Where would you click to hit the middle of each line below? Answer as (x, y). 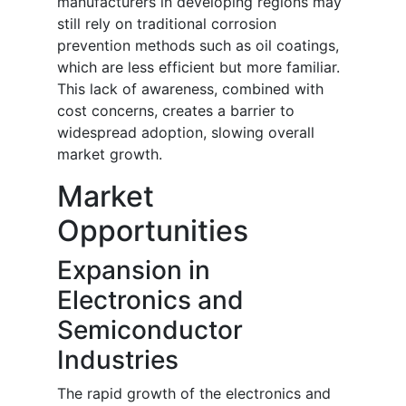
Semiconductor (150, 330)
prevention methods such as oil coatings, (198, 46)
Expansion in (134, 271)
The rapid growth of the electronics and (194, 394)
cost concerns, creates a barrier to (176, 111)
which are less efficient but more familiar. (198, 68)
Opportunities (153, 231)
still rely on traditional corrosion (167, 24)
